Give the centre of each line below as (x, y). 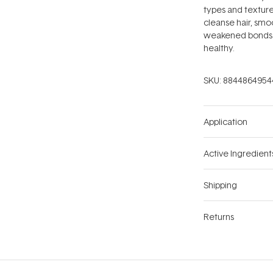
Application (225, 122)
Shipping (220, 185)
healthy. (219, 48)
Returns (219, 217)
